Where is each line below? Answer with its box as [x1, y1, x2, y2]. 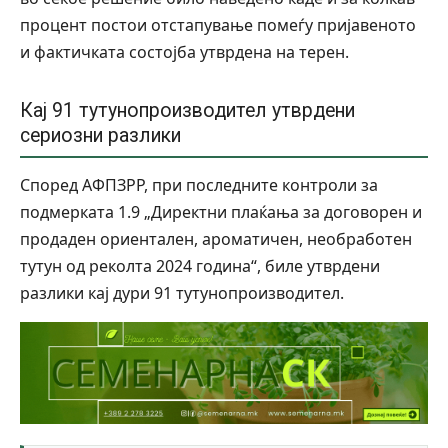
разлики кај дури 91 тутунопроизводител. [20, 282, 344, 305]
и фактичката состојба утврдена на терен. [20, 41, 349, 64]
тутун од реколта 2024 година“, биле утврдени [20, 255, 380, 278]
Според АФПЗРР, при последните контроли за [20, 174, 378, 197]
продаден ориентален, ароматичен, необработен [20, 228, 412, 251]
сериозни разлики [20, 124, 181, 148]
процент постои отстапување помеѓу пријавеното [20, 14, 416, 37]
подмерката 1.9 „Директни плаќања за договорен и [20, 201, 422, 224]
